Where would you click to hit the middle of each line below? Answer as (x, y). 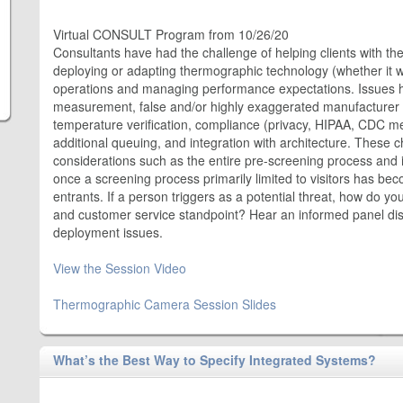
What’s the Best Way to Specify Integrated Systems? (215, 360)
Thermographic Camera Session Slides (165, 304)
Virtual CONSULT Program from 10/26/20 (171, 34)
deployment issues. (108, 232)
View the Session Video (120, 268)
